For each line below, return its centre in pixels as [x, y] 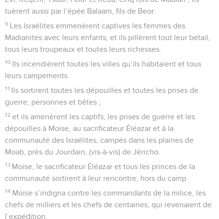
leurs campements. [37, 76]
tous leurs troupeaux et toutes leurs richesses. [83, 49]
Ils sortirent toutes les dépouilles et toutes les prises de [105, 90]
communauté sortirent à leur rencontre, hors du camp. [97, 178]
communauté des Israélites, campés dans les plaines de [99, 140]
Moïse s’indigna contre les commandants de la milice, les [109, 193]
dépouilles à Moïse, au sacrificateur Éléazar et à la [89, 128]
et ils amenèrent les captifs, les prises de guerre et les [104, 117]
